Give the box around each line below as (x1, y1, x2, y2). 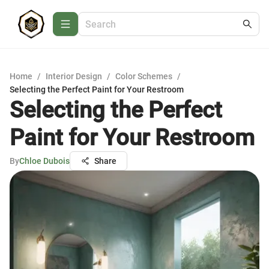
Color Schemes (115, 71, 172, 81)
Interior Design (46, 71, 102, 81)
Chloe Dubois (19, 156, 70, 166)
